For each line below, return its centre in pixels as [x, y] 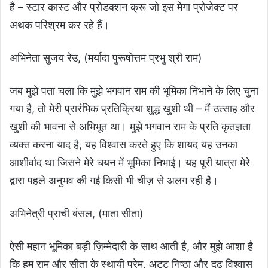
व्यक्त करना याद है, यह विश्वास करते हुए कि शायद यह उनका [124, 145]
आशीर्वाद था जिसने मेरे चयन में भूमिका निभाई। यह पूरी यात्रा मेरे [130, 163]
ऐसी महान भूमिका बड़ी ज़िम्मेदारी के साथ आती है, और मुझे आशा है [131, 246]
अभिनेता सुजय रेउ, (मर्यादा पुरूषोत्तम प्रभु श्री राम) [106, 58]
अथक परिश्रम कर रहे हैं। [60, 25]
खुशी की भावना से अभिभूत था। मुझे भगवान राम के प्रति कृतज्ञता [130, 127]
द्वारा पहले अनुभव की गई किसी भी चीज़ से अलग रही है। [114, 181]
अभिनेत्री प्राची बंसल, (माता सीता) [77, 214]
